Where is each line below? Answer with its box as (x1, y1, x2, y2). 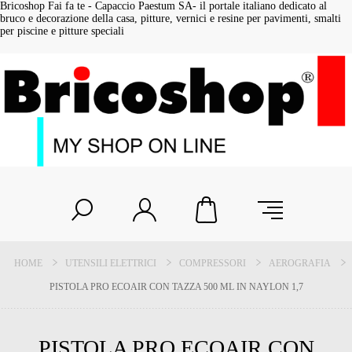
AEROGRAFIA (269, 258, 331, 269)
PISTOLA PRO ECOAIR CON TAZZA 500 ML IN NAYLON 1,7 (49, 281, 303, 293)
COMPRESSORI (179, 258, 246, 269)
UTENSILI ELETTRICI (65, 258, 156, 269)
